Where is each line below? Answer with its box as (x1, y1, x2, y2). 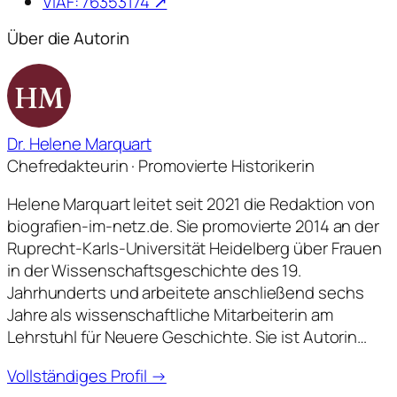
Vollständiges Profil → (7, 363, 167, 387)
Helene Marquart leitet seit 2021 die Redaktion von (7, 192, 375, 216)
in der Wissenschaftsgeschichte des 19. (7, 259, 302, 283)
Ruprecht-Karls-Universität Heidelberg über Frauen (7, 237, 383, 261)
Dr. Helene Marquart (7, 131, 152, 155)
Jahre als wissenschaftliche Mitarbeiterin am (7, 303, 333, 327)
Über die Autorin (7, 27, 129, 51)
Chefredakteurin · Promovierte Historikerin (7, 153, 315, 177)
